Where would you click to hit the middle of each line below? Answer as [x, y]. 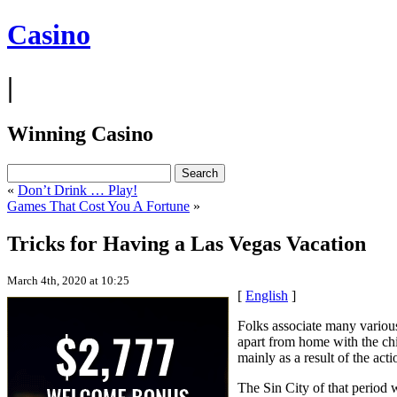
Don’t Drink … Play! [78, 191]
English [267, 296]
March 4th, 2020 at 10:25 [68, 281]
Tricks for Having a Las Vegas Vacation [187, 244]
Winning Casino [80, 134]
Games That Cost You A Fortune [98, 206]
